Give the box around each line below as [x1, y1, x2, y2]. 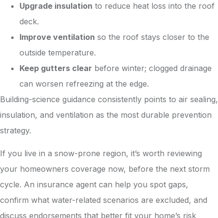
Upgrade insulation [19, 1, 92, 11]
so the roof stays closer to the [95, 32, 209, 42]
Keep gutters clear [19, 63, 92, 73]
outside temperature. [19, 48, 96, 58]
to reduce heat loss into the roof [92, 1, 215, 11]
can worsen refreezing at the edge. [19, 79, 149, 89]
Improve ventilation [19, 32, 95, 42]
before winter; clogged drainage [92, 63, 212, 73]
